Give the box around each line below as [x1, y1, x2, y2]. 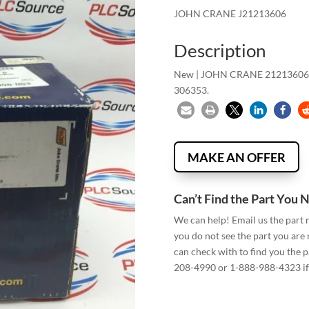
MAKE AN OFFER [188, 149, 286, 165]
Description [174, 39, 266, 61]
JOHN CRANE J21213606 [174, 8, 287, 20]
